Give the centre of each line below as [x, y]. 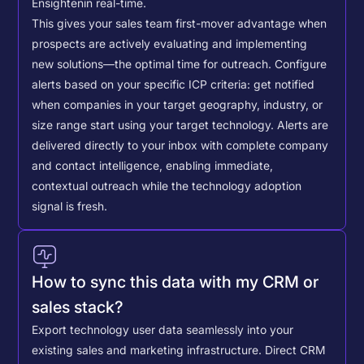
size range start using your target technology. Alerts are [180, 125]
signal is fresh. [70, 206]
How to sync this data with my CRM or [175, 282]
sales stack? [78, 307]
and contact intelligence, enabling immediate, [153, 165]
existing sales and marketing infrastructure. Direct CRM [179, 350]
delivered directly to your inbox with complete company [180, 145]
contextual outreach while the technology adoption [167, 186]
